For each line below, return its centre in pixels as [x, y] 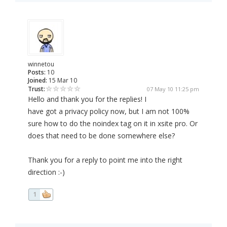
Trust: [36, 89]
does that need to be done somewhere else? [101, 136]
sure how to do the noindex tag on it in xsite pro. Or [113, 124]
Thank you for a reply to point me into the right [105, 160]
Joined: [37, 81]
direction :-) [46, 172]
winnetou [41, 64]
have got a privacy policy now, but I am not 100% [109, 111]
